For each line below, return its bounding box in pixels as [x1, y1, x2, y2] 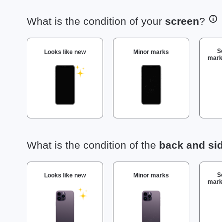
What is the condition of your [27, 15, 165, 27]
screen [165, 15, 199, 27]
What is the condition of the [27, 139, 159, 151]
